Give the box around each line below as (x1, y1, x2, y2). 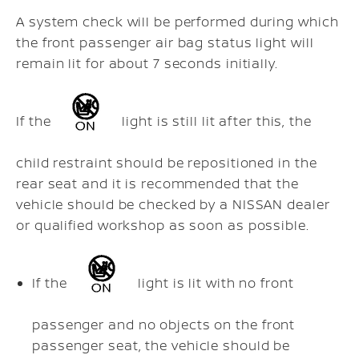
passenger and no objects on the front (32, 315, 296, 333)
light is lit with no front (134, 274, 294, 292)
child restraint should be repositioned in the (16, 153, 317, 171)
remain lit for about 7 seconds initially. (16, 54, 278, 72)
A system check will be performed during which (16, 12, 339, 30)
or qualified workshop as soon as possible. (16, 216, 309, 234)
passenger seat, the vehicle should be (32, 336, 291, 354)
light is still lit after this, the (118, 112, 312, 131)
